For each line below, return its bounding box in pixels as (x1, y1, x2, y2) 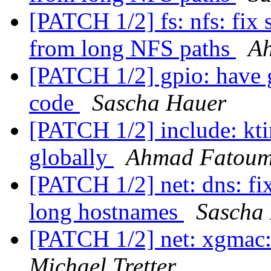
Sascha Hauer (92, 90, 226, 116)
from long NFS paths (29, 35, 236, 62)
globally (29, 144, 114, 171)
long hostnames (29, 198, 184, 225)
